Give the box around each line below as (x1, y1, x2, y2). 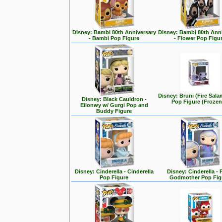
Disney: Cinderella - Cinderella (75, 168, 154, 174)
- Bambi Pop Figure (89, 35, 140, 41)
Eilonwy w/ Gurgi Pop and (80, 102, 148, 108)
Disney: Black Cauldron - (82, 96, 147, 102)
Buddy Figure (96, 108, 132, 114)
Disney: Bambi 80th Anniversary (72, 29, 156, 35)
